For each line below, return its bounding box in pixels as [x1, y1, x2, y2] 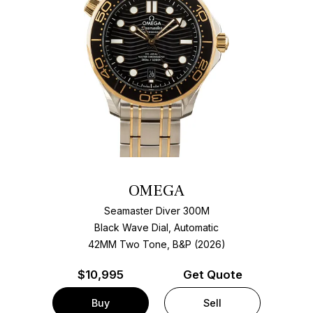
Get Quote [182, 268, 242, 282]
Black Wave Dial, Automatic [94, 221, 219, 233]
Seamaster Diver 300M [103, 204, 210, 217]
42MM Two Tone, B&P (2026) [87, 238, 226, 250]
